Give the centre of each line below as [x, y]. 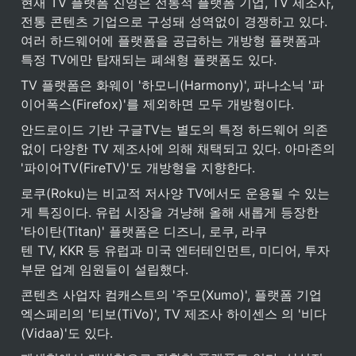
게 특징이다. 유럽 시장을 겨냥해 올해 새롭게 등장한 [170, 212]
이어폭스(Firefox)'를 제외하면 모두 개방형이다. [157, 104]
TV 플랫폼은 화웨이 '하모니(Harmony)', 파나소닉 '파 [172, 85]
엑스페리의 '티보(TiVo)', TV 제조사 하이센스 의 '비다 [174, 313]
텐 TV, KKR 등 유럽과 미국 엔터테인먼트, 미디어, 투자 [175, 250]
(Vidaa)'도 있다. [67, 333]
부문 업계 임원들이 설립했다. [104, 269]
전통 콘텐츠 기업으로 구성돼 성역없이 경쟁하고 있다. [174, 21]
